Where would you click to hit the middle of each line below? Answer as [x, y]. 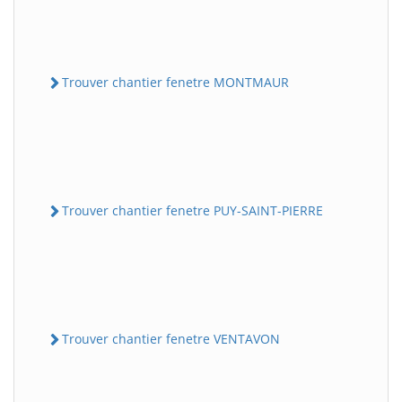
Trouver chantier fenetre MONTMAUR [175, 82]
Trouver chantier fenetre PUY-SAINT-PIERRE [192, 210]
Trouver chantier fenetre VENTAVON [171, 339]
